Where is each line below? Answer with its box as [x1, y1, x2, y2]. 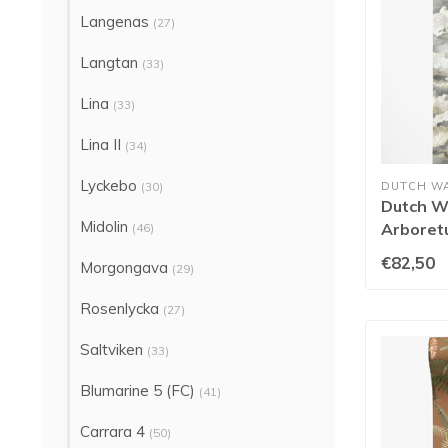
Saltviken [80, 340, 147, 359]
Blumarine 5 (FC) [80, 381, 199, 400]
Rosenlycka [80, 299, 163, 318]
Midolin [80, 217, 132, 236]
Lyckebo [80, 176, 141, 195]
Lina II [80, 135, 125, 154]
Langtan [80, 53, 142, 72]
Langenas [80, 12, 153, 31]
